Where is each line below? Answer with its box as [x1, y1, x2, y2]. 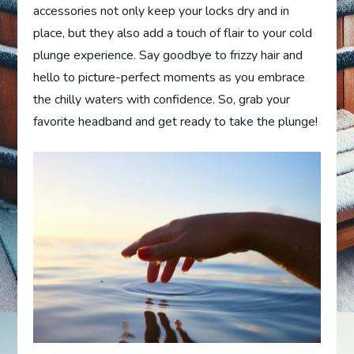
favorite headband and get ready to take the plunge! [33, 112, 318, 130]
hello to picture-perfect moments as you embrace [33, 68, 306, 86]
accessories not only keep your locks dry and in [33, 2, 290, 20]
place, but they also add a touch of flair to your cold [33, 24, 313, 42]
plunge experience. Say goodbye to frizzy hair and [33, 46, 303, 64]
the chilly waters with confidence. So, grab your [33, 90, 291, 108]
